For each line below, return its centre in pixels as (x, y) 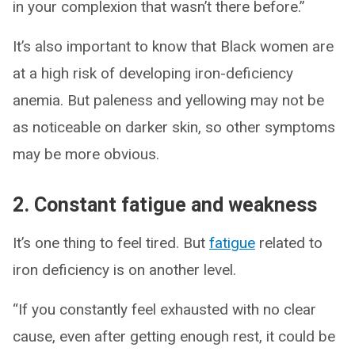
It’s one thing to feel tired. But (111, 242)
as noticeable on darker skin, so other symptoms (174, 127)
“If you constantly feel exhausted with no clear (164, 309)
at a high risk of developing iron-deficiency (153, 73)
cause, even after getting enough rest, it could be (174, 336)
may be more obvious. (86, 154)
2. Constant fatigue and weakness (165, 204)
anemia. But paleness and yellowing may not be (168, 100)
